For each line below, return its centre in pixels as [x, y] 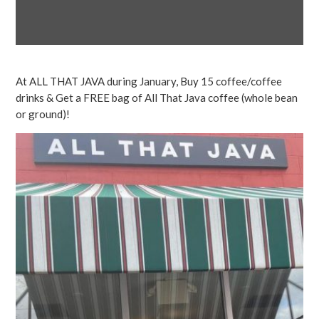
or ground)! [43, 114]
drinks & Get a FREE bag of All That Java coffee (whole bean [157, 98]
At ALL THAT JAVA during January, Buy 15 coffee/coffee [149, 82]
